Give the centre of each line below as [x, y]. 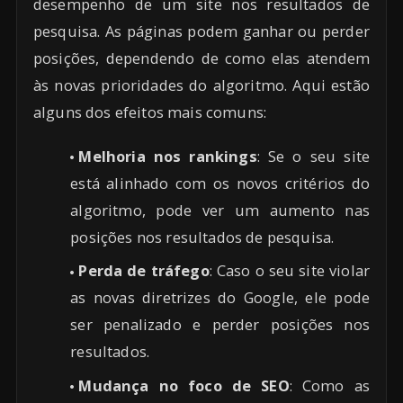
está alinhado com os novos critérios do [220, 183]
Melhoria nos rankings [168, 156]
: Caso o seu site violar [290, 271]
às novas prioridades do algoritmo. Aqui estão [201, 85]
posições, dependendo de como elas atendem [201, 58]
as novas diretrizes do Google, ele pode [220, 298]
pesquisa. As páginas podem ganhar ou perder [201, 31]
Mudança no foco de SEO [184, 385]
